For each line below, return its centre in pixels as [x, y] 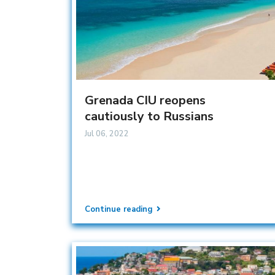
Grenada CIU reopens [145, 100]
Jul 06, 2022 [107, 134]
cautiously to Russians [149, 116]
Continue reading [119, 209]
